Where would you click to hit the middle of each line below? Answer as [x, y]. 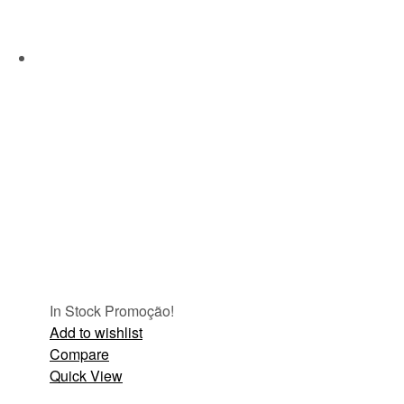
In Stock [75, 311]
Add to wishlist [96, 333]
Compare [79, 354]
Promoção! [139, 311]
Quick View [86, 376]
